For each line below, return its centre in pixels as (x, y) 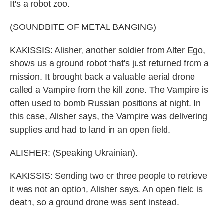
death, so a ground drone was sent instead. (95, 202)
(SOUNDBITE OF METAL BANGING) (83, 27)
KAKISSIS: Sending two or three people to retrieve (109, 176)
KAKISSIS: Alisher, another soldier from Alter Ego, (108, 50)
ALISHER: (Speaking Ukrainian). (74, 153)
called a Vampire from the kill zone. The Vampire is (109, 90)
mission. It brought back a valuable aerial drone (102, 77)
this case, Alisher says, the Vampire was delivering (109, 116)
